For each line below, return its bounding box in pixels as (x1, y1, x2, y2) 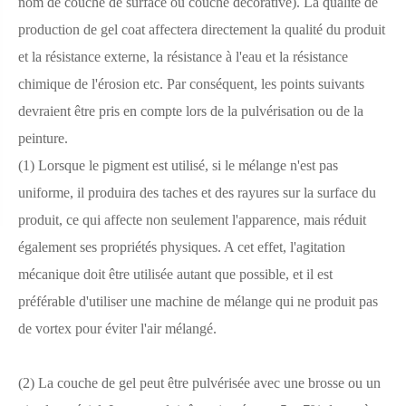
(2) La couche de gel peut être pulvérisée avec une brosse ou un (18, 375, 381, 391)
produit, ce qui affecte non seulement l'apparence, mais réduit (18, 212, 366, 227)
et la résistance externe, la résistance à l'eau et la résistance (18, 49, 348, 64)
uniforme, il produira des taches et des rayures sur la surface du (18, 185, 376, 200)
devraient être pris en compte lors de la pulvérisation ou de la (18, 103, 363, 119)
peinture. (18, 130, 68, 146)
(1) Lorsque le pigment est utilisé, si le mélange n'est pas (18, 158, 338, 173)
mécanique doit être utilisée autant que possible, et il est (18, 266, 333, 282)
